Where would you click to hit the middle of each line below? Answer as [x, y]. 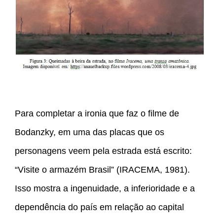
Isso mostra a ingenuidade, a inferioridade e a [105, 189]
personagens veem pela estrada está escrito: [103, 151]
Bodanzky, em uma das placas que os [90, 132]
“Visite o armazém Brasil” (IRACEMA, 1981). [102, 170]
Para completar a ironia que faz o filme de [97, 114]
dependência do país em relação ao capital [99, 207]
